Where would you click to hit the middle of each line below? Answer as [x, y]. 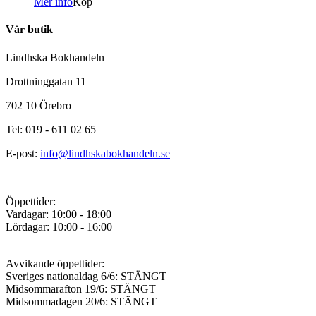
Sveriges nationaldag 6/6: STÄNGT [86, 276]
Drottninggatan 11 [46, 81]
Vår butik [29, 30]
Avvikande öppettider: [55, 263]
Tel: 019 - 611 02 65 [51, 129]
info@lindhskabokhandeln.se [105, 153]
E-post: [23, 153]
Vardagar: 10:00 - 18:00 [59, 214]
